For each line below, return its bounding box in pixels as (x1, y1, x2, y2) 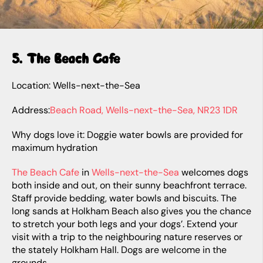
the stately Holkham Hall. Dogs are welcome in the (12, 244, 227, 256)
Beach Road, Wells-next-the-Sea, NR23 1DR (50, 104, 238, 116)
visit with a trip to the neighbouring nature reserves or (12, 231, 242, 243)
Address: (12, 104, 50, 116)
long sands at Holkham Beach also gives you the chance (12, 205, 251, 217)
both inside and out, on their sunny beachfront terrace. (12, 179, 247, 191)
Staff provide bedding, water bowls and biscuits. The (12, 192, 237, 204)
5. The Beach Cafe (12, 49, 120, 67)
